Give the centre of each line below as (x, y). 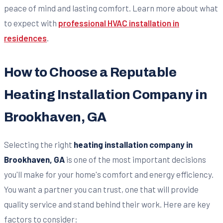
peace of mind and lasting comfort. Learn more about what (111, 8)
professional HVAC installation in (119, 23)
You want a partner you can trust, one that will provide (101, 189)
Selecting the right (39, 145)
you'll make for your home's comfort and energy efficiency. (109, 174)
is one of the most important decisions (135, 160)
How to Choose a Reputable (90, 73)
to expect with (31, 23)
